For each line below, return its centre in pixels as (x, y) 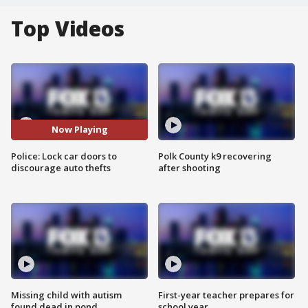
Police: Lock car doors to (64, 156)
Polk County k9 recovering (215, 156)
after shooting (189, 167)
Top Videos (68, 29)
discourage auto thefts (61, 167)
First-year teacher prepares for (226, 295)
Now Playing (79, 130)
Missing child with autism (66, 295)
